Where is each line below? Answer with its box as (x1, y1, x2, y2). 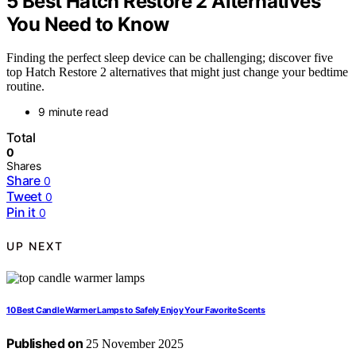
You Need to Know (6, 12, 169, 36)
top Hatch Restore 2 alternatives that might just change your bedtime (6, 65, 348, 79)
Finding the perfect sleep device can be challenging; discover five (6, 51, 333, 65)
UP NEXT (6, 238, 64, 253)
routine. (6, 79, 44, 94)
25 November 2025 (83, 337, 184, 351)
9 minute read (38, 105, 109, 119)
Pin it (6, 204, 36, 221)
